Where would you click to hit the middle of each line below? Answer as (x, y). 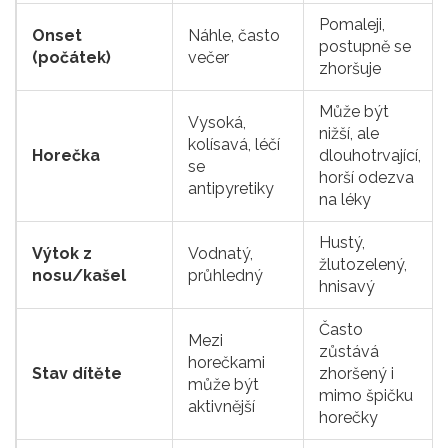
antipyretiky (231, 189)
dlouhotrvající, (370, 156)
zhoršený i (356, 374)
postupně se (365, 47)
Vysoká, (217, 123)
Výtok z (62, 254)
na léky (345, 200)
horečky (348, 418)
